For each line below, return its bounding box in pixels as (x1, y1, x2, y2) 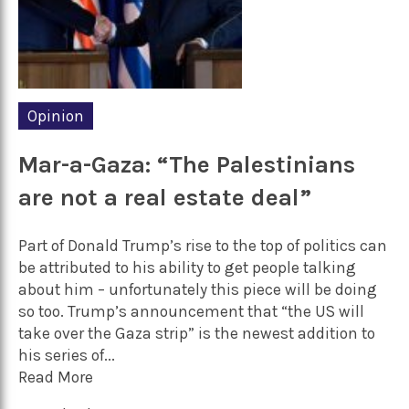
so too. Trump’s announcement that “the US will (18, 301, 364, 320)
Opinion (27, 106, 84, 125)
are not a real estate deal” (18, 184, 311, 213)
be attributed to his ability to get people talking (18, 257, 356, 277)
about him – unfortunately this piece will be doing (18, 279, 377, 299)
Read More (18, 367, 93, 386)
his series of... (18, 345, 115, 364)
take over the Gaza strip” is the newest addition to (18, 323, 375, 342)
